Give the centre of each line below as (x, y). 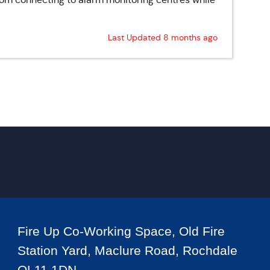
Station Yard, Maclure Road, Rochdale (127, 250)
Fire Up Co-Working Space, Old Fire (121, 231)
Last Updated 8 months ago (162, 37)
